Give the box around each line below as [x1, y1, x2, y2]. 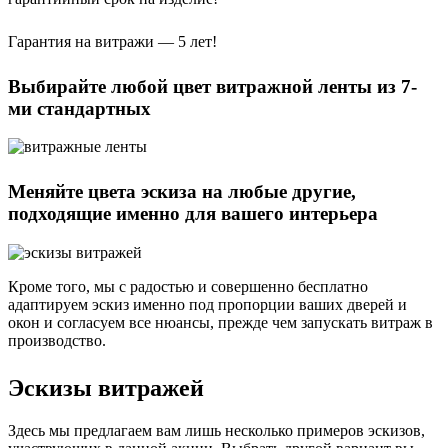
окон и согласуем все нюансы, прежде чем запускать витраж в [8, 314, 433, 332]
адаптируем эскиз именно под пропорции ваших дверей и [8, 296, 407, 314]
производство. [8, 332, 106, 350]
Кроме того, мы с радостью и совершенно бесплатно [8, 278, 368, 296]
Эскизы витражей [8, 375, 204, 402]
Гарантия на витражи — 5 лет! [8, 32, 217, 50]
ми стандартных [8, 97, 151, 119]
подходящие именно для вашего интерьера [8, 203, 378, 225]
